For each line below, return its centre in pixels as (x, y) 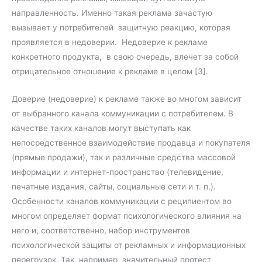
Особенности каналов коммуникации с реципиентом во (122, 201)
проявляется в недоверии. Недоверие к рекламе (110, 42)
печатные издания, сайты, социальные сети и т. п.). (114, 186)
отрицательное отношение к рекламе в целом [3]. (110, 72)
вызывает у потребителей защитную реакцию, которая (121, 28)
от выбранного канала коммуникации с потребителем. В (123, 113)
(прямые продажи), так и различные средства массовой (124, 157)
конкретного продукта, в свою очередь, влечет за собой (125, 57)
